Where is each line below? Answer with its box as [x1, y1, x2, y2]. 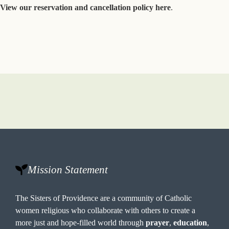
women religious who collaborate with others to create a [15, 206, 196, 215]
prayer [146, 218, 170, 227]
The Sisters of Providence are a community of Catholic [15, 194, 192, 203]
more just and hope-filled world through [15, 218, 146, 227]
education [173, 218, 208, 227]
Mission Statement [28, 164, 108, 176]
